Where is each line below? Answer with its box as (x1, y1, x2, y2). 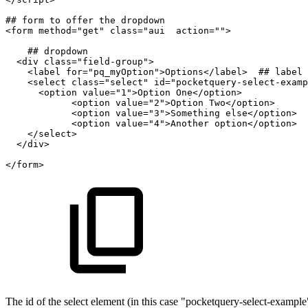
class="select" (71, 77, 148, 88)
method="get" (38, 25, 104, 36)
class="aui (110, 25, 165, 36)
